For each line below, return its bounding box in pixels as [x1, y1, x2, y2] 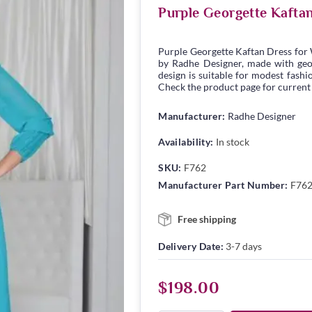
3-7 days [226, 240, 263, 252]
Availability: [158, 135, 214, 148]
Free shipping [178, 212, 237, 225]
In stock [215, 135, 249, 148]
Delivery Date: [158, 240, 224, 252]
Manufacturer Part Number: [158, 178, 288, 191]
